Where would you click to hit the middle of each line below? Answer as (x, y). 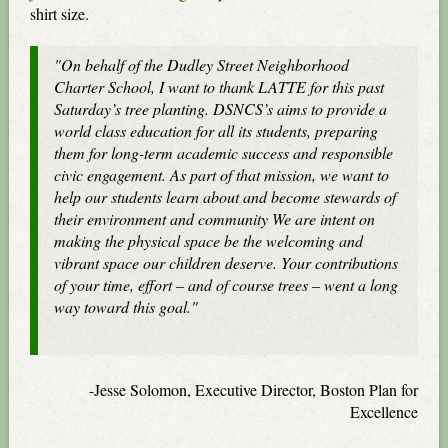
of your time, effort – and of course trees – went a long (226, 284)
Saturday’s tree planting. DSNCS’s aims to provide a (221, 108)
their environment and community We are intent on (215, 218)
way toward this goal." (126, 306)
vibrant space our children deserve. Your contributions (226, 262)
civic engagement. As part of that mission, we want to (222, 174)
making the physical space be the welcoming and (209, 240)
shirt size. (60, 14)
